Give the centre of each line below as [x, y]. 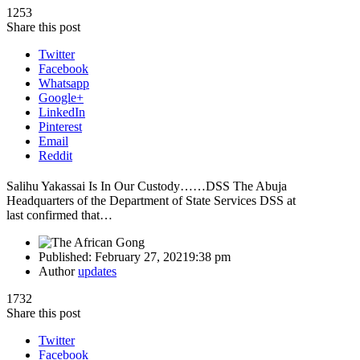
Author [58, 271]
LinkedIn [62, 112]
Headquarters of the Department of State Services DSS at [151, 200]
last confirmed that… [59, 215]
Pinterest [60, 126]
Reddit [55, 155]
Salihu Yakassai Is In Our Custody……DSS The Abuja [147, 186]
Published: [67, 256]
